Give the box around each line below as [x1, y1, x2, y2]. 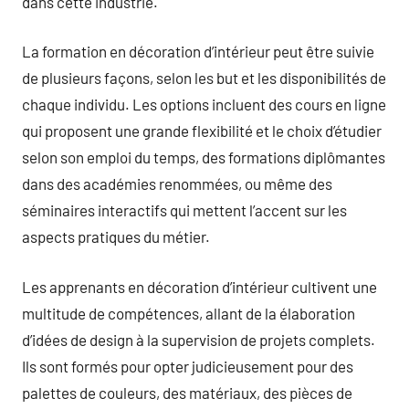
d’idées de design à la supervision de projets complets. [22, 330, 375, 349]
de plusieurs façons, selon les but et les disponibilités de [22, 68, 386, 87]
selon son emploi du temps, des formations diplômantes [22, 148, 385, 166]
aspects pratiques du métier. [22, 227, 210, 246]
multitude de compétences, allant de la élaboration [22, 303, 355, 322]
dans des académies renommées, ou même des [22, 174, 332, 193]
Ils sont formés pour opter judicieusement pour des [22, 356, 353, 375]
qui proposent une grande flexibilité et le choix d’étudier [22, 121, 382, 140]
